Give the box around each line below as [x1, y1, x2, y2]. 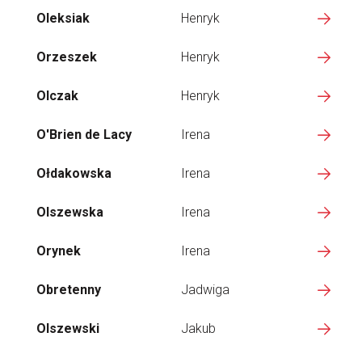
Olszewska [36, 204, 103, 220]
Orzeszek [36, 49, 97, 65]
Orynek [36, 243, 81, 259]
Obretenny [36, 282, 101, 297]
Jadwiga [181, 282, 229, 297]
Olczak [36, 88, 78, 103]
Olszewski [36, 321, 99, 336]
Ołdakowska [36, 166, 112, 181]
